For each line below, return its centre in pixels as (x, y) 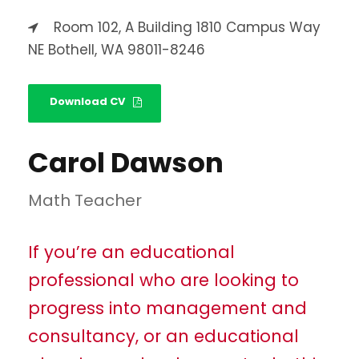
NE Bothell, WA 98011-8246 (117, 50)
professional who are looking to (163, 280)
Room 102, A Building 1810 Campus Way (187, 28)
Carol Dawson (126, 163)
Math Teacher (85, 201)
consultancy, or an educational (163, 337)
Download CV (87, 102)
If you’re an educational (131, 252)
